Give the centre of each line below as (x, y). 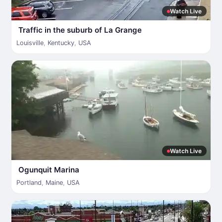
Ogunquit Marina (49, 170)
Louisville (30, 43)
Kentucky (61, 43)
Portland (29, 183)
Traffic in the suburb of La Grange (80, 30)
